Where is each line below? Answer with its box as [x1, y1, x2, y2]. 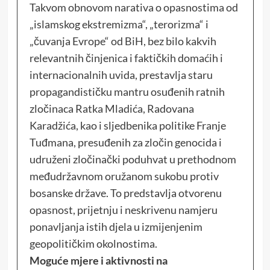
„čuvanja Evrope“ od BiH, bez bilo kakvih [29, 34, 216, 48]
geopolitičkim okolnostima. [29, 236, 157, 250]
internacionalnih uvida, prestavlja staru [29, 67, 213, 81]
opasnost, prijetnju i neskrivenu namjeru [29, 202, 218, 216]
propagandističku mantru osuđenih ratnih [29, 84, 225, 98]
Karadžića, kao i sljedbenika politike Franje [29, 118, 226, 132]
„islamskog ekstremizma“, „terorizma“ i [29, 17, 209, 31]
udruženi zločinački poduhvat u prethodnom [29, 152, 236, 166]
